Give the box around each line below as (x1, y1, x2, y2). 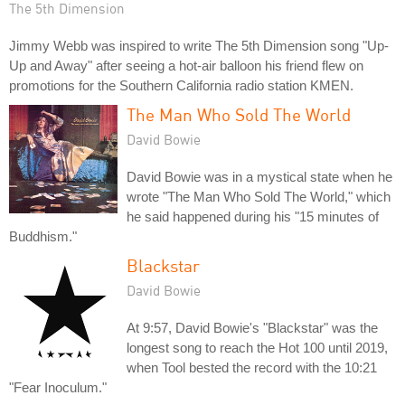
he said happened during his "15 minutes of (127, 208, 379, 224)
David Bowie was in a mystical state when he (127, 168, 392, 184)
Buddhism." (9, 228, 77, 244)
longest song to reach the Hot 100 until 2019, (127, 339, 388, 355)
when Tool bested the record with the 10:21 (127, 359, 377, 375)
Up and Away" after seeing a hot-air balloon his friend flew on (9, 57, 363, 73)
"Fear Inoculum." (9, 379, 107, 395)
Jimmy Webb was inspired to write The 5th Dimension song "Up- (9, 37, 389, 53)
